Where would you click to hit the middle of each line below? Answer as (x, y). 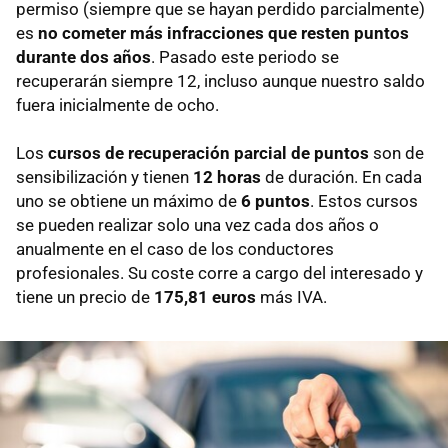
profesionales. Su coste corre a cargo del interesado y (219, 273)
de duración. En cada (341, 177)
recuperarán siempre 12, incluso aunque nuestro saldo (220, 81)
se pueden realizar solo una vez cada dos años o (197, 225)
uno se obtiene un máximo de (128, 201)
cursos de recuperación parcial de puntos (208, 153)
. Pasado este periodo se (245, 57)
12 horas (227, 177)
